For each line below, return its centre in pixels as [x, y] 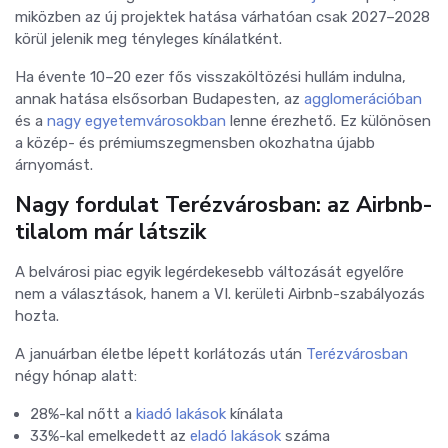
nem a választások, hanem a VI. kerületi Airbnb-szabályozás [220, 293]
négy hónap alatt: [76, 375]
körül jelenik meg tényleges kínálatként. [148, 38]
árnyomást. [54, 164]
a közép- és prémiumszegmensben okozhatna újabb [195, 142]
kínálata [254, 413]
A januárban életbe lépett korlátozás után [160, 353]
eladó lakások [235, 435]
